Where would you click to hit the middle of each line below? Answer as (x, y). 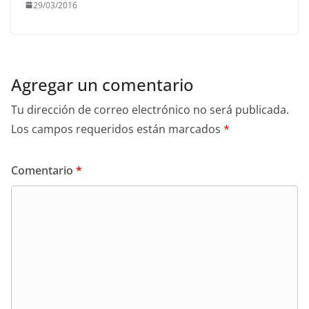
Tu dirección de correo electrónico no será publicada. (150, 109)
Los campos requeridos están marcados (117, 129)
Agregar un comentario (102, 84)
